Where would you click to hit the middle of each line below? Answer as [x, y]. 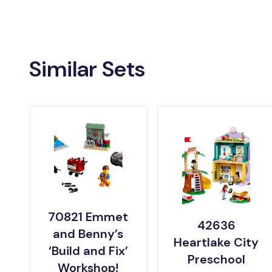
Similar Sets [87, 69]
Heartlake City [216, 243]
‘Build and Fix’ [88, 251]
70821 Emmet [88, 217]
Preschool [216, 260]
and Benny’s [88, 234]
